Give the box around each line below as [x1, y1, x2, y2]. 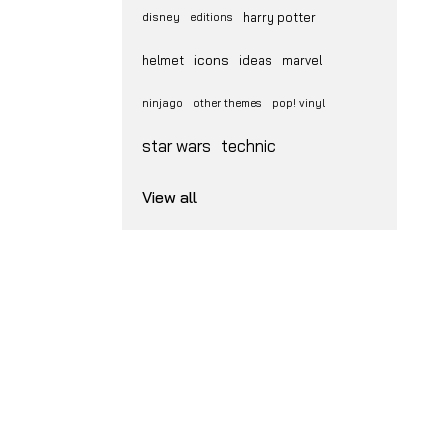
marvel [282, 52, 322, 68]
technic [221, 135, 276, 156]
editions [190, 10, 233, 24]
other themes [193, 96, 262, 110]
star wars [142, 135, 211, 156]
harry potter [243, 9, 316, 25]
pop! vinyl [272, 96, 325, 110]
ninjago [142, 96, 183, 110]
